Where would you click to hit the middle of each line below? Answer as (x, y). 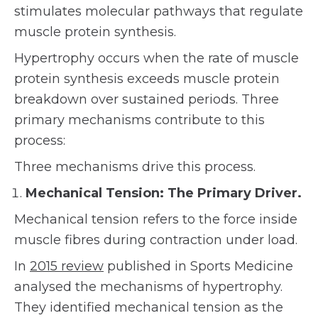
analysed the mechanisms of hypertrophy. (148, 287)
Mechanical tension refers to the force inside (156, 219)
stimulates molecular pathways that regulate (159, 11)
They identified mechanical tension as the (149, 307)
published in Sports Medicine (198, 266)
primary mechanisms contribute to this (139, 120)
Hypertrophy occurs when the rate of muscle (157, 58)
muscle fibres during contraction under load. (156, 240)
